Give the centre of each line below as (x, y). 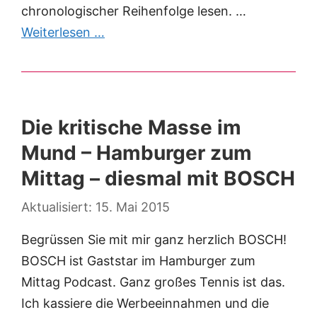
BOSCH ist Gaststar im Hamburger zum (138, 261)
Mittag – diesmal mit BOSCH (158, 179)
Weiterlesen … (63, 33)
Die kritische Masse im (131, 128)
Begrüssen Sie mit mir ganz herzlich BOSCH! (154, 240)
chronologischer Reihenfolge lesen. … (134, 11)
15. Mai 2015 (133, 207)
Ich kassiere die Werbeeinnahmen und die (145, 304)
